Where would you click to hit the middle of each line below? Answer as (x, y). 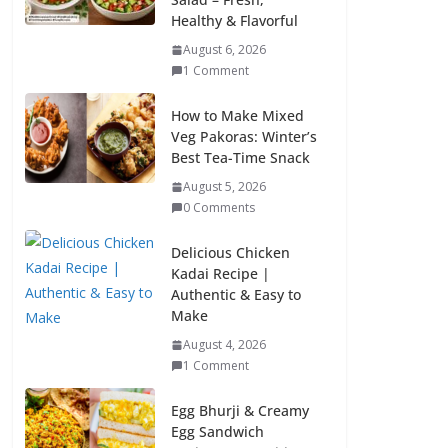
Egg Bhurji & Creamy (240, 410)
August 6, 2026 (224, 49)
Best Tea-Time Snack (240, 157)
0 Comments (219, 207)
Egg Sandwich (217, 431)
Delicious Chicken (230, 252)
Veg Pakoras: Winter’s (244, 136)
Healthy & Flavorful (234, 20)
